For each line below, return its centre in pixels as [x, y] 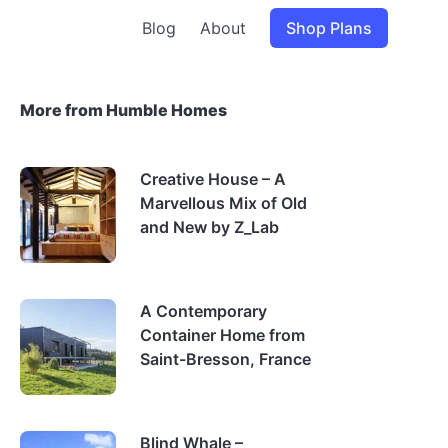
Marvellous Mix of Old [223, 203]
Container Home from [222, 335]
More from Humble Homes [123, 110]
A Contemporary [203, 311]
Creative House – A [213, 179]
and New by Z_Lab [209, 227]
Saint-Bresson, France [225, 359]
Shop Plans [329, 28]
